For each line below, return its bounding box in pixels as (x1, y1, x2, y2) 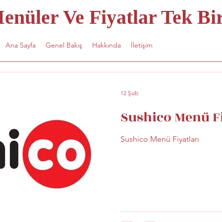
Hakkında (92, 41, 121, 50)
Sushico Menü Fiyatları (120, 134, 199, 144)
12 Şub (120, 89, 138, 97)
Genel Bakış (45, 41, 82, 50)
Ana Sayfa (5, 41, 36, 50)
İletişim (130, 41, 153, 50)
